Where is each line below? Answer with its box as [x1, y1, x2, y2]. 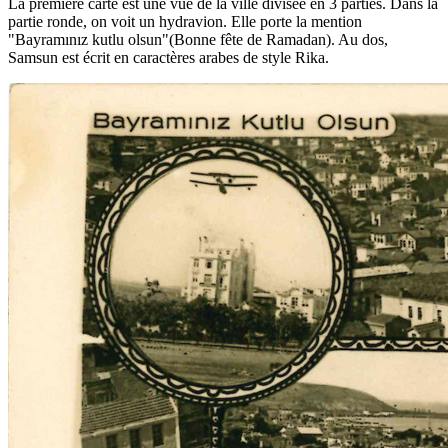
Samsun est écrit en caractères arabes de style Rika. [8, 48, 329, 66]
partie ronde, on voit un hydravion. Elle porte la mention [8, 12, 362, 30]
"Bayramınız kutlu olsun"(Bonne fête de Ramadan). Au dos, [8, 30, 388, 48]
